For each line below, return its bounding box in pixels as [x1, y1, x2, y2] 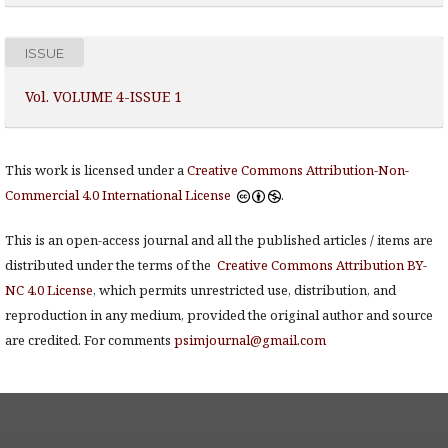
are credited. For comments [5, 331, 174, 349]
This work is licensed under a [5, 161, 187, 179]
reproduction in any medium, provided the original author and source [5, 306, 433, 324]
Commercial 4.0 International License [5, 186, 234, 204]
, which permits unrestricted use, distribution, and [93, 281, 396, 299]
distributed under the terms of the [5, 256, 217, 274]
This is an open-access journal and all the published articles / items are [5, 231, 433, 249]
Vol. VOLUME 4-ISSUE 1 [25, 87, 182, 106]
